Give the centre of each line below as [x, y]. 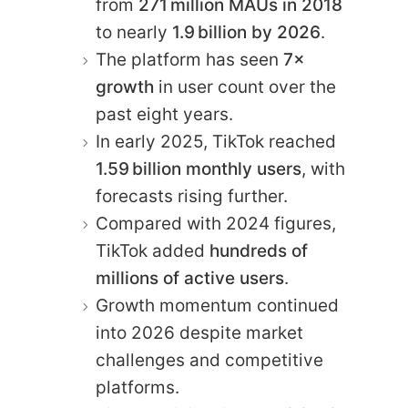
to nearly [134, 32]
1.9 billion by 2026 [246, 32]
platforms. [138, 387]
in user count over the [245, 87]
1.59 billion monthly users [199, 168]
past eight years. [164, 114]
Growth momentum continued [217, 305]
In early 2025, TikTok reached [216, 141]
